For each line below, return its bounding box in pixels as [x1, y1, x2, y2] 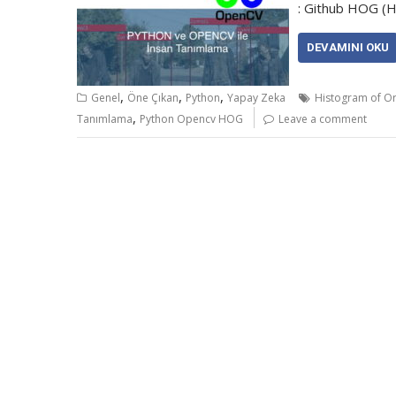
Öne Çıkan [127, 90, 179, 105]
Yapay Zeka [227, 90, 286, 105]
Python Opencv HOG [140, 111, 243, 126]
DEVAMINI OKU [307, 41, 389, 54]
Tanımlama [77, 111, 133, 126]
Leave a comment [278, 111, 367, 126]
